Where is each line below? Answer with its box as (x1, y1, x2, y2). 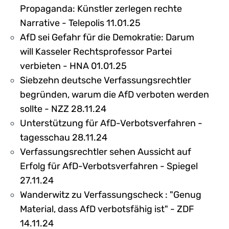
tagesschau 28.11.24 (20, 131, 107, 143)
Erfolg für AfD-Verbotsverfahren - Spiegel (20, 160, 198, 172)
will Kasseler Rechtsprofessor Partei (20, 45, 172, 57)
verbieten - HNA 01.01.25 (20, 60, 127, 72)
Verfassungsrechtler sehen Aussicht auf (20, 146, 191, 157)
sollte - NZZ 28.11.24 (20, 103, 106, 114)
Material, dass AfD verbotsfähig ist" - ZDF (20, 203, 194, 215)
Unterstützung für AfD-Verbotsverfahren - (20, 117, 202, 129)
